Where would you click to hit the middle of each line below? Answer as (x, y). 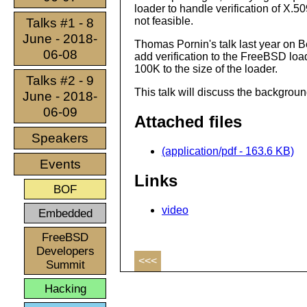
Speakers (60, 138)
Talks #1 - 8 (60, 23)
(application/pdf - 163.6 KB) (228, 151)
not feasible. (164, 21)
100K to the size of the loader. (206, 69)
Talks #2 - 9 (60, 81)
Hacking (65, 288)
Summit (65, 265)
